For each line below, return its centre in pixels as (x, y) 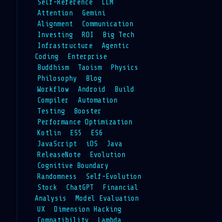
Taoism (89, 67)
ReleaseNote (59, 155)
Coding (46, 56)
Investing (55, 35)
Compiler (53, 100)
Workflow (53, 89)
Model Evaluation (107, 198)
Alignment (55, 24)
